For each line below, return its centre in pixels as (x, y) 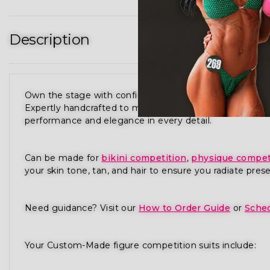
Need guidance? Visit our (82, 208)
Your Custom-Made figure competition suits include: (140, 245)
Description (49, 39)
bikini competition (144, 158)
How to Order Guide (185, 208)
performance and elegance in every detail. (118, 120)
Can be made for (63, 158)
